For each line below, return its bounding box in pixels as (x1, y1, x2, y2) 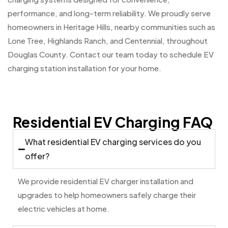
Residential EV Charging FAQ (13, 113, 213, 131)
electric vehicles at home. (18, 204, 109, 214)
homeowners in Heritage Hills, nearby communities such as (8, 22, 215, 32)
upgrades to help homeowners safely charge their (18, 190, 196, 200)
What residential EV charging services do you (25, 136, 202, 148)
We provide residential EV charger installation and (18, 176, 193, 186)
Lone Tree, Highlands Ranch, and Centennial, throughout (8, 36, 208, 46)
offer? (25, 151, 50, 162)
